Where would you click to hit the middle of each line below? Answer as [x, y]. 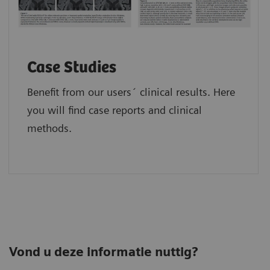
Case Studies [71, 67]
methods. [49, 128]
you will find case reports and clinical [114, 110]
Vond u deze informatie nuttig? [103, 251]
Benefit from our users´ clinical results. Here [131, 92]
